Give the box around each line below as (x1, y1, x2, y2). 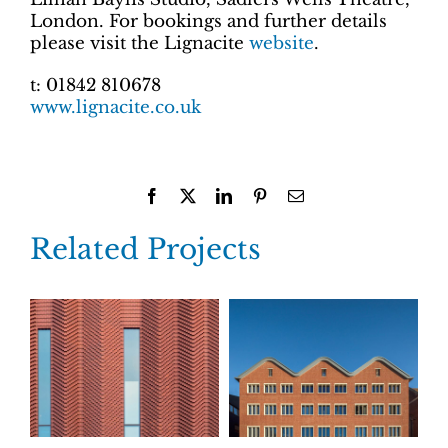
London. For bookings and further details (30, 11, 387, 33)
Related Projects (30, 232, 261, 268)
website (249, 33, 314, 55)
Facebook (159, 187, 221, 204)
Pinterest (267, 187, 321, 204)
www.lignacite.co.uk (30, 97, 201, 119)
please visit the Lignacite (30, 33, 249, 55)
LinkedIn (231, 187, 289, 204)
